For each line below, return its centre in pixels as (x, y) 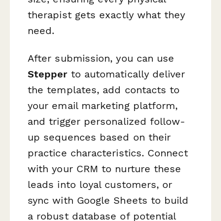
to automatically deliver (126, 74)
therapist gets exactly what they (107, 15)
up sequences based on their (99, 137)
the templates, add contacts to (104, 90)
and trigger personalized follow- (107, 121)
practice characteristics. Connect (108, 153)
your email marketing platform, (103, 105)
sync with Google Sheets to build (108, 200)
